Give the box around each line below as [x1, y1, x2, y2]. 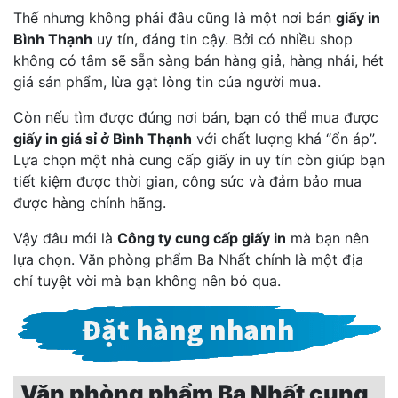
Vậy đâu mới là [13, 229, 117, 248]
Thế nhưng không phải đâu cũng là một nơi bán [13, 9, 336, 28]
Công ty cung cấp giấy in [117, 229, 286, 248]
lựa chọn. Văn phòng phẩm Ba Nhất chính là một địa [13, 251, 363, 269]
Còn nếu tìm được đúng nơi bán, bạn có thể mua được [13, 108, 378, 127]
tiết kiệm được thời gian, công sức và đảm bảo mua [13, 172, 362, 191]
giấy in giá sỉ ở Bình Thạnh [13, 130, 192, 148]
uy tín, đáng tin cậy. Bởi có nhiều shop [92, 30, 353, 49]
